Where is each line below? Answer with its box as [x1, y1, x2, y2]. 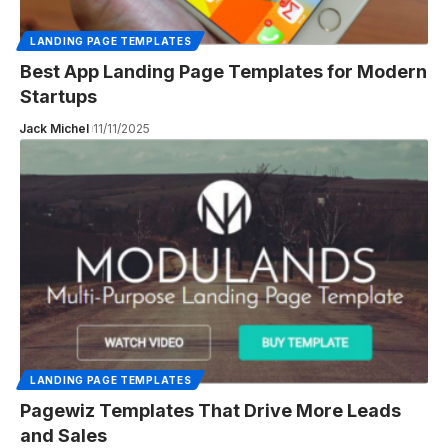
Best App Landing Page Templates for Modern [20, 61, 427, 83]
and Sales [20, 424, 107, 446]
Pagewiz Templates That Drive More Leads [20, 399, 401, 421]
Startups [20, 86, 97, 108]
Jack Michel [18, 121, 89, 137]
